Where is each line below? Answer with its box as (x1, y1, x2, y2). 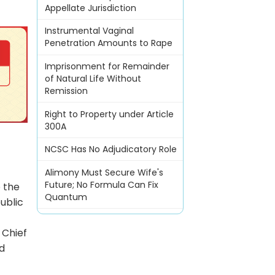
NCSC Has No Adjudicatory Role (44, 143, 177, 156)
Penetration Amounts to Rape (44, 37, 172, 50)
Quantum (44, 190, 87, 203)
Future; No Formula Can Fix (44, 178, 158, 191)
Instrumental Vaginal (44, 25, 134, 37)
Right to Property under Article (44, 107, 174, 120)
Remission (44, 85, 88, 97)
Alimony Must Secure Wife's (44, 166, 163, 179)
